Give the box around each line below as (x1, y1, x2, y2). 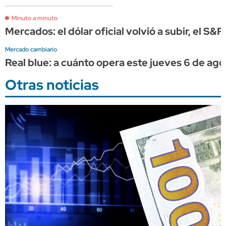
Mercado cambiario (5, 45, 57, 53)
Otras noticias (5, 75, 99, 94)
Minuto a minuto (11, 14, 58, 22)
